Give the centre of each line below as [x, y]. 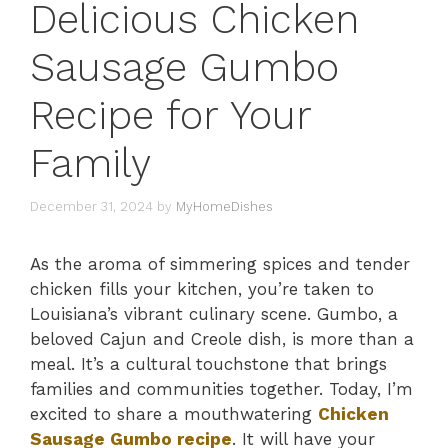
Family [90, 164]
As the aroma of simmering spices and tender [220, 263]
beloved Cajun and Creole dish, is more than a [222, 338]
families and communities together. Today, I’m [221, 388]
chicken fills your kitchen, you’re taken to [202, 288]
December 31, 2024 [91, 206]
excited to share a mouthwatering [174, 413]
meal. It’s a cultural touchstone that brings [208, 363]
